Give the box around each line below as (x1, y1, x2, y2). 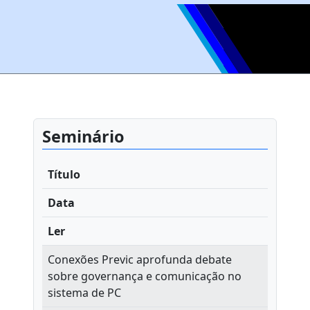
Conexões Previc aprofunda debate (48, 252, 232, 267)
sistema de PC (48, 285, 121, 300)
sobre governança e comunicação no (48, 268, 241, 284)
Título (48, 167, 80, 182)
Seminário (42, 125, 125, 147)
